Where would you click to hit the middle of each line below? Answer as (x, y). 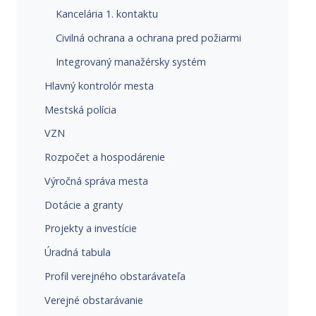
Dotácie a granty (84, 205)
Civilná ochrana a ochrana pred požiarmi (149, 38)
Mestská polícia (81, 109)
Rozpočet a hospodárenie (105, 157)
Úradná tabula (78, 253)
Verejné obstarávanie (94, 300)
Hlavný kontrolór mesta (99, 85)
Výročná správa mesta (97, 181)
